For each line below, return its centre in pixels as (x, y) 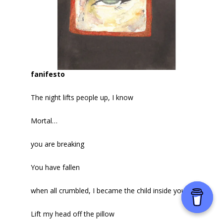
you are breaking (58, 144)
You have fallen (55, 167)
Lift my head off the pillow (73, 214)
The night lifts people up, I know (82, 97)
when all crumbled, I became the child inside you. (109, 190)
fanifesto (48, 74)
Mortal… (44, 120)
